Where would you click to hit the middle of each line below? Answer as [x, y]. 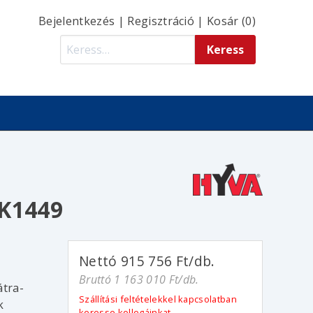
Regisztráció [161, 21]
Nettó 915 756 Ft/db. [147, 261]
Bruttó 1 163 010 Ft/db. [139, 280]
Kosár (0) [231, 21]
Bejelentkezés [77, 21]
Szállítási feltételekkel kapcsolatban [158, 299]
